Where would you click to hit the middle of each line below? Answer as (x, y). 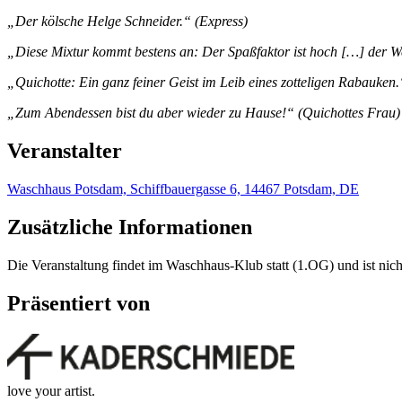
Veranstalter (65, 150)
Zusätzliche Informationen (130, 227)
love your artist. (51, 390)
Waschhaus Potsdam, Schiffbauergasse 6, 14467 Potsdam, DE (183, 188)
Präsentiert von (79, 303)
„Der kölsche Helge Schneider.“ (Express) (127, 22)
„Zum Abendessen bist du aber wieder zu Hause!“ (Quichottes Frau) (204, 113)
